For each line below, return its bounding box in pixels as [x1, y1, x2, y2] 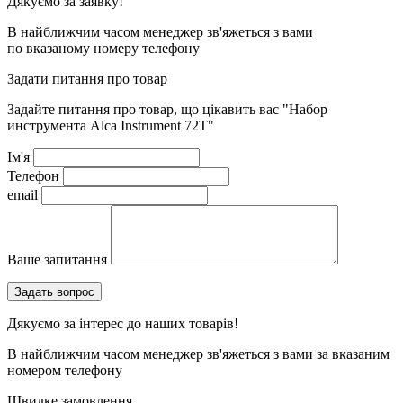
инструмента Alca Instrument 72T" [7, 118, 214, 134]
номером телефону [7, 363, 122, 379]
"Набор [282, 102, 327, 118]
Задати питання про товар [7, 71, 167, 87]
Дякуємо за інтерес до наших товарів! [7, 316, 238, 332]
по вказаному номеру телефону [7, 40, 200, 57]
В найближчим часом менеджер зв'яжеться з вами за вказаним [7, 346, 390, 363]
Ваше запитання [7, 252, 107, 268]
